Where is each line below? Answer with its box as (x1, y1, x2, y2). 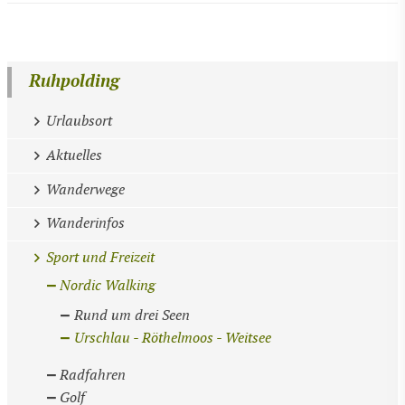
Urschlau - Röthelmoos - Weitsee (74, 329, 272, 347)
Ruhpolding (29, 71, 120, 93)
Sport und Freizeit (45, 250, 155, 268)
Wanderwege (45, 181, 125, 199)
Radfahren (60, 366, 127, 384)
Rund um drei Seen (74, 307, 191, 325)
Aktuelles (45, 146, 102, 165)
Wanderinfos (45, 215, 125, 233)
